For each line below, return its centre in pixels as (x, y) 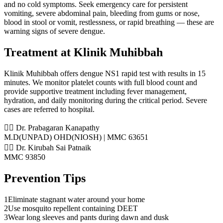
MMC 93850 (25, 157)
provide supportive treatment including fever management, (95, 92)
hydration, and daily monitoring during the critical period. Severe (106, 101)
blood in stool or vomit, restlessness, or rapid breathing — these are (109, 22)
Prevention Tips (45, 178)
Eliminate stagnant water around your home (76, 200)
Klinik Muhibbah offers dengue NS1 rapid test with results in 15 (105, 74)
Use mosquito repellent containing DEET (73, 209)
